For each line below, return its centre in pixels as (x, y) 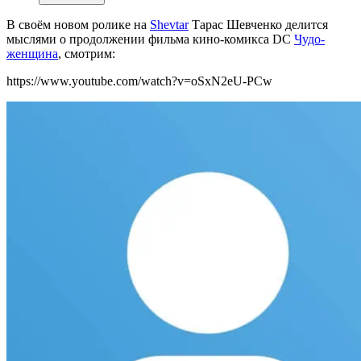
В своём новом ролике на (78, 25)
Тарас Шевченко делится (258, 25)
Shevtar (169, 25)
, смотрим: (87, 54)
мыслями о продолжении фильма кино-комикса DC (150, 39)
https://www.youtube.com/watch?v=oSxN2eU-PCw (139, 81)
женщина (32, 54)
